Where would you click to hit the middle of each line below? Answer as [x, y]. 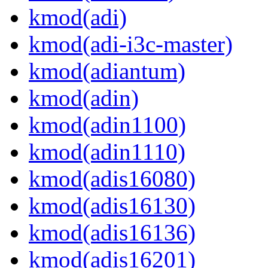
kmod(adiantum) [107, 71]
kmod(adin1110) [107, 152]
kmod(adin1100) [107, 125]
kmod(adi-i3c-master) [131, 44]
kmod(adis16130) [112, 206]
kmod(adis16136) [112, 233]
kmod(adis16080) [112, 179]
